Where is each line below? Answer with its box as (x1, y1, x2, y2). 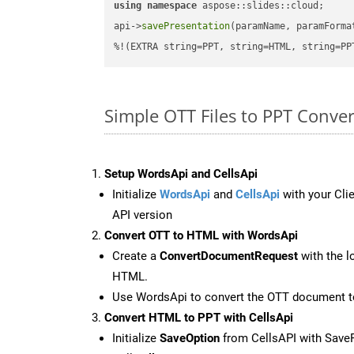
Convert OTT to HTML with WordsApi (104, 228, 298, 243)
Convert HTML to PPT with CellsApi (104, 310, 293, 325)
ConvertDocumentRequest (160, 248, 298, 263)
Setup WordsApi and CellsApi (104, 166, 258, 181)
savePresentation (141, 21, 231, 32)
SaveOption (160, 330, 220, 345)
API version (112, 207, 172, 222)
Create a (112, 248, 160, 263)
